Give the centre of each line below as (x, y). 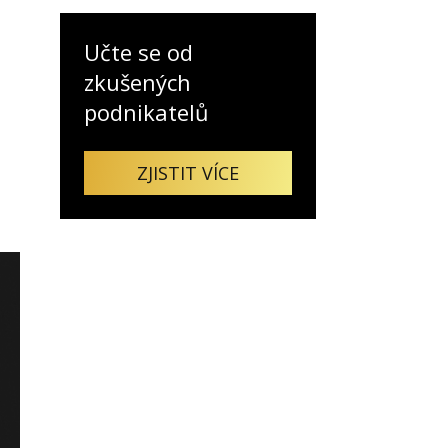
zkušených (137, 81)
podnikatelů (146, 111)
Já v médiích (123, 96)
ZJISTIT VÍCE (188, 172)
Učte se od (138, 51)
